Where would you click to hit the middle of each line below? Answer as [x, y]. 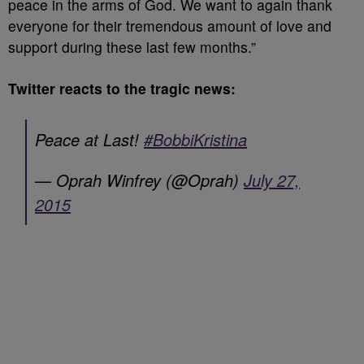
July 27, [272, 180]
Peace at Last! [89, 139]
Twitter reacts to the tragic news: [122, 88]
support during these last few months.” [132, 46]
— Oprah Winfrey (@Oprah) [139, 180]
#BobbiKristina [195, 139]
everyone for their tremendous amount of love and [170, 25]
